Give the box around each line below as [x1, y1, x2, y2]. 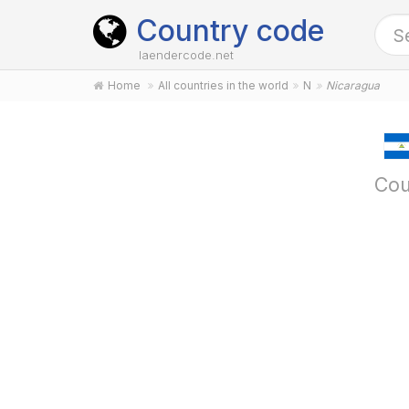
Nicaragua [326, 79, 380, 92]
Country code [136, 13, 324, 48]
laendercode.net [139, 47, 234, 62]
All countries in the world [158, 79, 288, 92]
